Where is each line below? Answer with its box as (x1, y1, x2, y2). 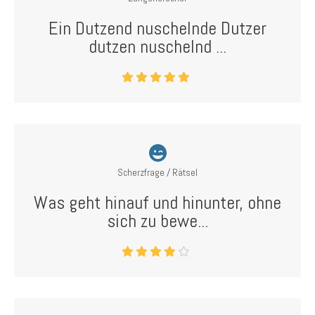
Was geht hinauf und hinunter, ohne (34, 191, 281, 214)
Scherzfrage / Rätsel (117, 166, 198, 179)
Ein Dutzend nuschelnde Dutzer (49, 17, 266, 40)
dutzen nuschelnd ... (89, 35, 226, 58)
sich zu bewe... (107, 210, 208, 233)
